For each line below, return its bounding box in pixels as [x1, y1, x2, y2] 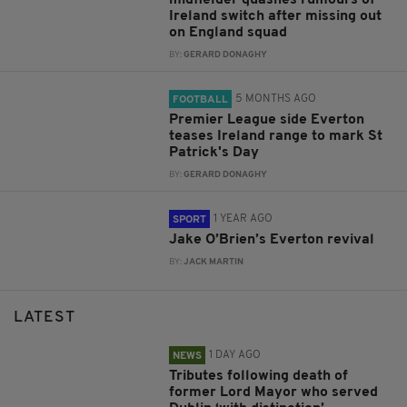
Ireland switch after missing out [169, 8, 382, 24]
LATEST [14, 309, 75, 325]
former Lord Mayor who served [169, 384, 379, 400]
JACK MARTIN [184, 257, 244, 266]
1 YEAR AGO [213, 213, 273, 224]
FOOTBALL [173, 94, 229, 105]
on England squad [169, 25, 288, 40]
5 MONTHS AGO [235, 93, 317, 104]
